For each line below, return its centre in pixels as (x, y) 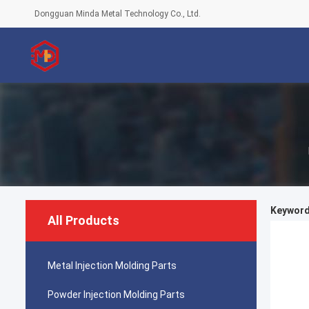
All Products (83, 220)
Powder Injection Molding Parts (116, 295)
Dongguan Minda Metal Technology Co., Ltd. (118, 14)
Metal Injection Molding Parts (112, 266)
